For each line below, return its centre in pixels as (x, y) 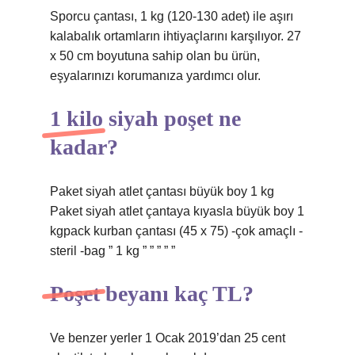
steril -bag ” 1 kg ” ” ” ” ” (113, 251)
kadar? (84, 147)
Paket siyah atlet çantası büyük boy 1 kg (162, 191)
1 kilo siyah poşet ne (145, 118)
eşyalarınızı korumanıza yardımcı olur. (155, 76)
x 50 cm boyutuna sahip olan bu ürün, (155, 56)
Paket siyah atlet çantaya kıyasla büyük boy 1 (177, 211)
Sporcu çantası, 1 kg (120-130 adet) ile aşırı (172, 16)
